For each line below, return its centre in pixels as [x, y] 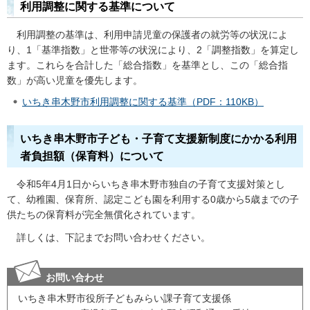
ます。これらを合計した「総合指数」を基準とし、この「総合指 [147, 65]
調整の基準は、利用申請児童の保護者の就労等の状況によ [162, 34]
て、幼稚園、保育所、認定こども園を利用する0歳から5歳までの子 [153, 200]
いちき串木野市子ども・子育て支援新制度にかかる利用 [158, 139]
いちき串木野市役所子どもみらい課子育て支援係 [125, 298]
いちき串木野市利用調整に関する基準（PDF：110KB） [143, 102]
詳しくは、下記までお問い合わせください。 [113, 238]
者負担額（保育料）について [92, 156]
